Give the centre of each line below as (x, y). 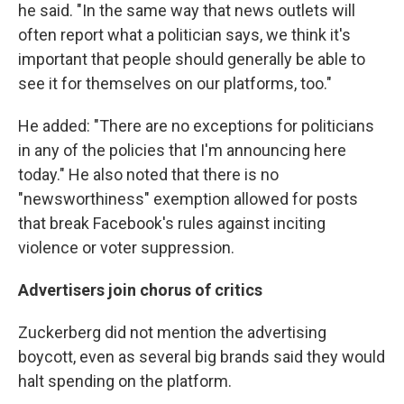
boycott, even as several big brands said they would (202, 357)
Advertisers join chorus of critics (140, 290)
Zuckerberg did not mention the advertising (172, 333)
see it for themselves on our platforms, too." (175, 84)
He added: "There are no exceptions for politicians (196, 126)
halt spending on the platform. (125, 381)
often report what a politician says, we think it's (184, 35)
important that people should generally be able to (192, 60)
